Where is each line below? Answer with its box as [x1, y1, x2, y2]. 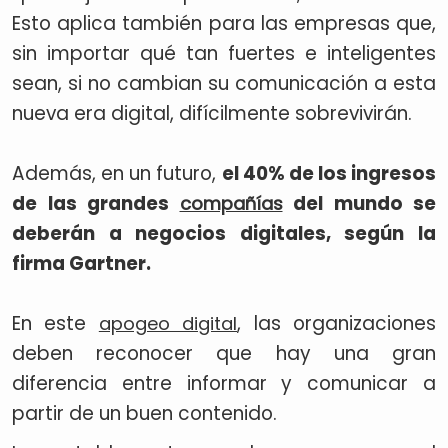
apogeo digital [98, 311, 238, 336]
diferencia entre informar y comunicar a [12, 370, 436, 397]
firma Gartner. [12, 250, 151, 277]
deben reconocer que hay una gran [12, 340, 436, 367]
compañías [179, 191, 283, 216]
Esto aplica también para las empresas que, [12, 10, 436, 37]
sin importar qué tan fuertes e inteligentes [12, 40, 436, 67]
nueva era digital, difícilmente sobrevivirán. [12, 100, 417, 127]
